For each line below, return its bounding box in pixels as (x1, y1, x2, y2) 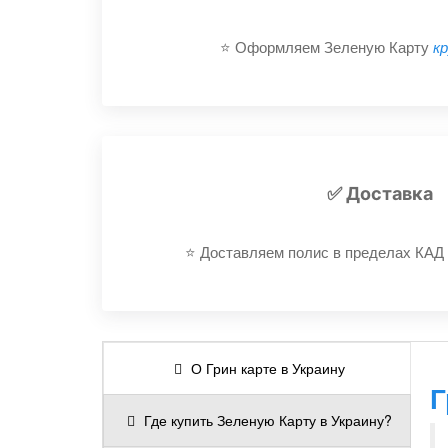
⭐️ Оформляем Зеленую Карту (220, 36, 433, 57)
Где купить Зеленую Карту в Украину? (144, 410, 392, 430)
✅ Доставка (326, 183, 433, 204)
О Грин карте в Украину (191, 358, 345, 378)
